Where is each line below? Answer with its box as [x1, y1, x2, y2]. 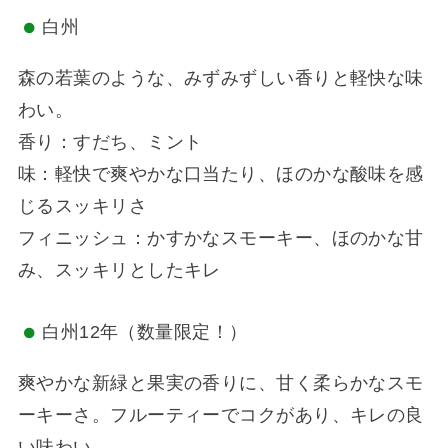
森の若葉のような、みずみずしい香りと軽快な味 [17, 68, 424, 89]
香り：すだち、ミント [17, 132, 203, 153]
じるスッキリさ [17, 196, 148, 217]
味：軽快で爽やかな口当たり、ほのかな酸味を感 [17, 164, 424, 185]
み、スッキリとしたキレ [17, 260, 221, 281]
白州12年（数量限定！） [42, 321, 248, 342]
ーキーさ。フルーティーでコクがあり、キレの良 [17, 404, 424, 425]
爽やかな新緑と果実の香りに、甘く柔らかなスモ [17, 372, 424, 393]
